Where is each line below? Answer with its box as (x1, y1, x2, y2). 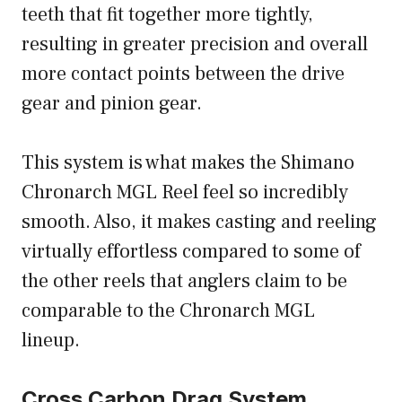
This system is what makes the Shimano (22, 150, 354, 176)
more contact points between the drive (22, 61, 345, 87)
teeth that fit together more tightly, (22, 2, 313, 28)
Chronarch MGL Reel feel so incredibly (22, 179, 348, 205)
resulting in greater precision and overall (22, 31, 368, 57)
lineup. (22, 328, 84, 354)
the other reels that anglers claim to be (22, 268, 347, 294)
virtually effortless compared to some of (22, 239, 361, 265)
